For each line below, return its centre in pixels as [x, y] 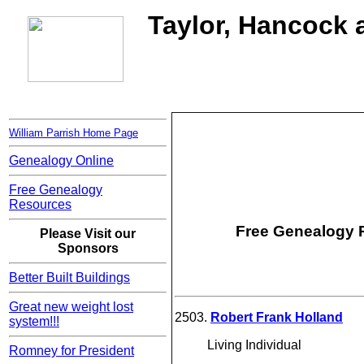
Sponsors [88, 249]
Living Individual [254, 344]
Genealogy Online [61, 161]
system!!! [34, 322]
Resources [40, 205]
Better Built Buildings [69, 278]
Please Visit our [88, 234]
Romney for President [71, 351]
